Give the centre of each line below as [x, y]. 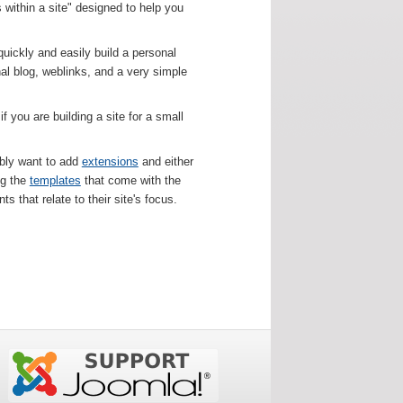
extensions [110, 162]
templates [55, 181]
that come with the [130, 181]
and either [166, 162]
